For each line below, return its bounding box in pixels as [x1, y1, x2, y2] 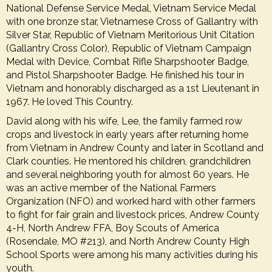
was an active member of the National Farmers [6, 182, 216, 194]
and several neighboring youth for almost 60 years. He [6, 169, 249, 180]
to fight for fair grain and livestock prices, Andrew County [6, 209, 259, 220]
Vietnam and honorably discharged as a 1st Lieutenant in [6, 83, 259, 94]
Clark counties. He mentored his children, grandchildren [6, 155, 251, 167]
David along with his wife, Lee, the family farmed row [6, 115, 242, 127]
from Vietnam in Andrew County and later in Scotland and [6, 142, 263, 154]
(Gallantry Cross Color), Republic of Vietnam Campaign [6, 42, 251, 54]
